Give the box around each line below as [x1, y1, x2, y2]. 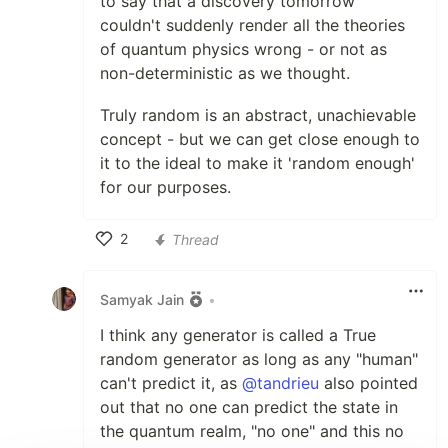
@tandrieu [242, 373, 319, 394]
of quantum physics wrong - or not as [100, 39, 387, 60]
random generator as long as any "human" [100, 349, 418, 370]
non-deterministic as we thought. [100, 63, 350, 84]
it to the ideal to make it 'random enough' [100, 153, 415, 174]
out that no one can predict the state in [100, 397, 398, 418]
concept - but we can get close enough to [100, 129, 420, 150]
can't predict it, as [100, 373, 242, 394]
